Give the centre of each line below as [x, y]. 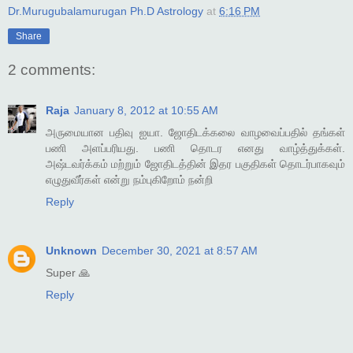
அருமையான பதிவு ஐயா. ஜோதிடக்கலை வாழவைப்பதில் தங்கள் [195, 133]
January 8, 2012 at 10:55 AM [146, 111]
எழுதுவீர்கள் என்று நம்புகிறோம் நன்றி [129, 180]
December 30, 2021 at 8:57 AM [180, 251]
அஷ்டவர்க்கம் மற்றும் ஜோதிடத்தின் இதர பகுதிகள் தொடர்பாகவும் [195, 164]
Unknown [71, 251]
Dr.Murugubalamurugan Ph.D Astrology [106, 11]
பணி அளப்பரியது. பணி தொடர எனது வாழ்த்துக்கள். [195, 149]
